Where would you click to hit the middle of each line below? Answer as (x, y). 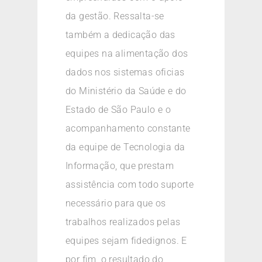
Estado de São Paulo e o (118, 110)
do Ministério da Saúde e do (126, 91)
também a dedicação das (120, 35)
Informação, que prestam (120, 166)
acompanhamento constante (128, 129)
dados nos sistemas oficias (125, 73)
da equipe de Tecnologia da (125, 147)
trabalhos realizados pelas (123, 222)
